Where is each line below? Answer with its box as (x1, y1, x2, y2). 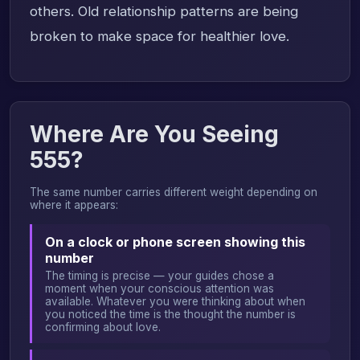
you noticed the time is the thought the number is (45, 307, 296, 321)
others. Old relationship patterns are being (30, 2, 298, 19)
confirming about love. (45, 320, 161, 333)
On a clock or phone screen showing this (45, 233, 305, 250)
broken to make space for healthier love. (30, 27, 289, 44)
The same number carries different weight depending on (30, 185, 317, 198)
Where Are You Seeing (30, 120, 279, 148)
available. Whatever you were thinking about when (45, 294, 305, 308)
